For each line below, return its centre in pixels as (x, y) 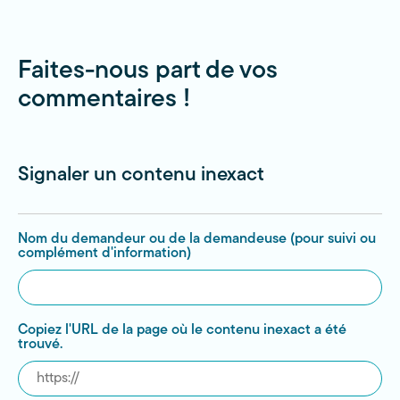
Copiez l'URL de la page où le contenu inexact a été (182, 330)
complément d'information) (104, 254)
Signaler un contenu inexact (141, 175)
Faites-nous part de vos (148, 71)
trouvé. (40, 345)
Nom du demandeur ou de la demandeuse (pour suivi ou (197, 239)
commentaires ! (104, 100)
